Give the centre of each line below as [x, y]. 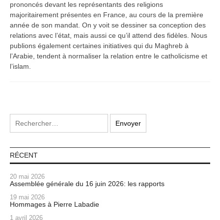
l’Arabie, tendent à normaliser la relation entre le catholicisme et [109, 56]
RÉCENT [24, 155]
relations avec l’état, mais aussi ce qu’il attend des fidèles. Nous [109, 35]
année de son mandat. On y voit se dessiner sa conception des [108, 25]
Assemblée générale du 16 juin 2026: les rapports [87, 183]
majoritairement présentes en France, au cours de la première [107, 14]
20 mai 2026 [27, 176]
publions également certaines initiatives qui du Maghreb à [99, 45]
